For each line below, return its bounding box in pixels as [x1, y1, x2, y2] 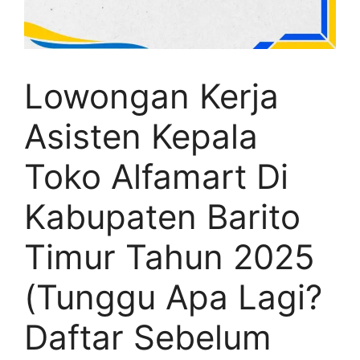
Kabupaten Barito [24, 195, 301, 237]
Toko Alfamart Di [24, 155, 288, 197]
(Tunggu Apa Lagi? [24, 276, 322, 317]
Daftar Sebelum [24, 316, 272, 358]
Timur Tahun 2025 [24, 235, 315, 277]
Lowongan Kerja [24, 75, 279, 117]
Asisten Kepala [24, 115, 258, 157]
